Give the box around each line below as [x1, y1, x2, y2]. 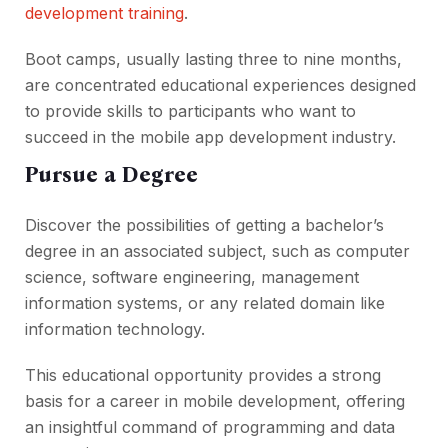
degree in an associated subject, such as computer [25, 241, 410, 262]
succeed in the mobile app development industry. [25, 127, 396, 148]
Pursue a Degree [25, 161, 198, 189]
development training [25, 3, 184, 24]
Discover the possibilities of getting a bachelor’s [25, 215, 384, 236]
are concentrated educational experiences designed [25, 75, 416, 96]
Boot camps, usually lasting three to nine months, [25, 49, 402, 70]
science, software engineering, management [25, 267, 359, 288]
